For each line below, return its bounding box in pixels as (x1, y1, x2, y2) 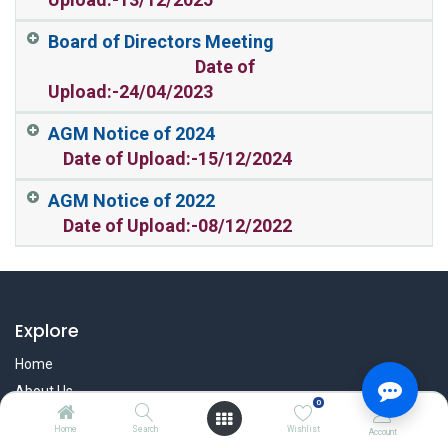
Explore (15, 319, 79, 343)
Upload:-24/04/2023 (47, 81, 213, 102)
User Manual (15, 410, 94, 426)
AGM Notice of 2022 (47, 190, 219, 211)
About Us (15, 383, 73, 399)
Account (368, 427, 397, 437)
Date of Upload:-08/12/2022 (62, 215, 292, 236)
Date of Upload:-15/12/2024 (62, 148, 292, 169)
